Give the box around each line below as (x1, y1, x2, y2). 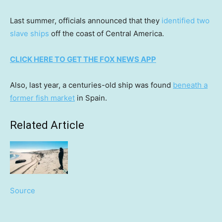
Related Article (10, 118, 84, 131)
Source (10, 185, 35, 195)
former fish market (10, 93, 75, 103)
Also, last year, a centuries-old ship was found (10, 80, 173, 90)
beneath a (173, 80, 208, 90)
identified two (162, 15, 210, 25)
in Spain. (75, 93, 107, 103)
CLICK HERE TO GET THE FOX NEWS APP (10, 54, 156, 64)
